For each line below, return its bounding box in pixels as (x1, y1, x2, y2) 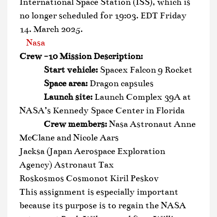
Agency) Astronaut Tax (19, 159, 114, 170)
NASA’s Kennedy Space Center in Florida (19, 105, 185, 116)
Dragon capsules (88, 77, 154, 89)
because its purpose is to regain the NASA (19, 200, 186, 211)
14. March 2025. (19, 23, 83, 34)
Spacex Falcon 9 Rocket (100, 64, 192, 75)
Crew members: (19, 118, 109, 129)
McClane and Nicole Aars (19, 132, 119, 143)
